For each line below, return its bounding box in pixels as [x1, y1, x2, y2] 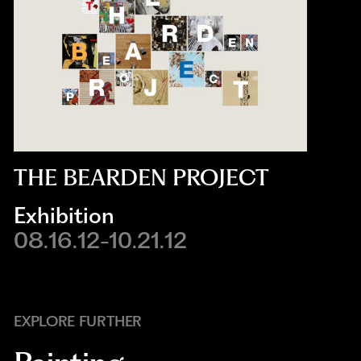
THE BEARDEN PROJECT [14, 164, 270, 192]
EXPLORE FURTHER [14, 311, 143, 330]
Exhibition [14, 201, 115, 229]
